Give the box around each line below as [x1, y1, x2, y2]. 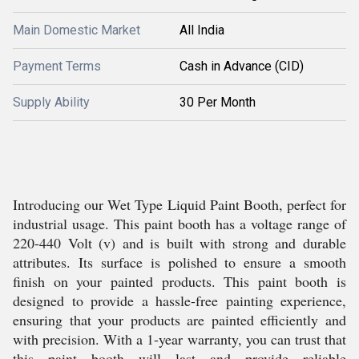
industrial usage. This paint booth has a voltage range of [13, 214, 346, 233]
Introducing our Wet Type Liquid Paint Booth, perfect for [13, 195, 346, 214]
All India [179, 22, 224, 38]
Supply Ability [13, 95, 90, 110]
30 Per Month [179, 95, 256, 110]
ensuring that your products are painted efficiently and [13, 310, 346, 329]
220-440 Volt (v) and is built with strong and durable [13, 233, 346, 252]
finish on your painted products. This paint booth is [13, 272, 346, 291]
